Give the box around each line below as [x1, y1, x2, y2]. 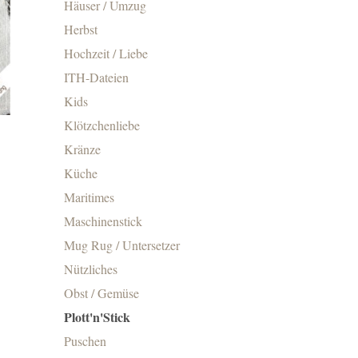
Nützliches [64, 260, 118, 277]
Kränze [64, 140, 101, 157]
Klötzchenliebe [64, 116, 141, 133]
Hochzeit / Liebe [64, 44, 149, 62]
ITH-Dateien [64, 68, 129, 86]
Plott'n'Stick [64, 307, 131, 326]
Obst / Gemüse [64, 284, 140, 301]
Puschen [64, 332, 107, 349]
